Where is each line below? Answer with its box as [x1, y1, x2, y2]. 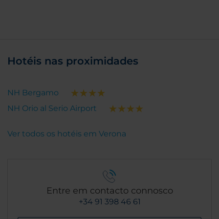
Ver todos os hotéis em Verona [7, 129, 126, 138]
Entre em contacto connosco [46, 185, 173, 196]
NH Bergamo [7, 88, 59, 97]
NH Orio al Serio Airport [7, 104, 97, 113]
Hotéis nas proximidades [7, 55, 138, 67]
